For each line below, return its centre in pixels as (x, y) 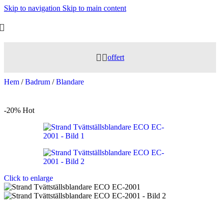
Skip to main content (94, 8)
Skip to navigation (33, 8)
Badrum (39, 82)
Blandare (70, 82)
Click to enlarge (28, 178)
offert (116, 57)
